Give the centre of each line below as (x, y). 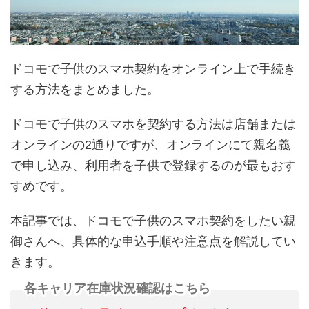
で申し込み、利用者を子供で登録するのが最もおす (153, 165)
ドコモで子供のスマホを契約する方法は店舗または (153, 124)
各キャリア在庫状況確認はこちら (117, 289)
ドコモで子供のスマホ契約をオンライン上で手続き (153, 69)
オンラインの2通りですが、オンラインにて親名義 (150, 144)
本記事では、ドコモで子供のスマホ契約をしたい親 (153, 220)
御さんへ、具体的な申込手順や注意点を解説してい (153, 241)
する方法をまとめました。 (85, 89)
